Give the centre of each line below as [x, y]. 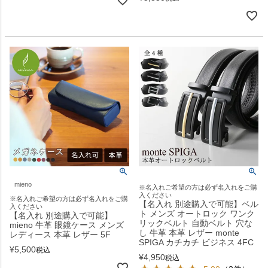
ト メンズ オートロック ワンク [197, 214]
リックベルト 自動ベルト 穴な [196, 223]
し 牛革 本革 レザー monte [189, 233]
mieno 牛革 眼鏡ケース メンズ [67, 225]
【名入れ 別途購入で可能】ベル [199, 204]
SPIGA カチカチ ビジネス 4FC [196, 243]
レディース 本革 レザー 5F [60, 235]
